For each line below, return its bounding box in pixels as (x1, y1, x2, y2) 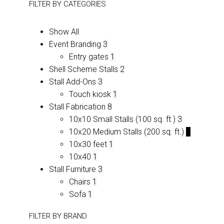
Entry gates (69, 52, 108, 62)
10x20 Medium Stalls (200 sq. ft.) (69, 127, 184, 137)
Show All (49, 27, 79, 37)
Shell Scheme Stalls (49, 64, 118, 74)
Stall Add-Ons (49, 77, 96, 87)
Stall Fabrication (49, 102, 105, 112)
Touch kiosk (69, 89, 111, 99)
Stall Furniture (49, 164, 96, 174)
